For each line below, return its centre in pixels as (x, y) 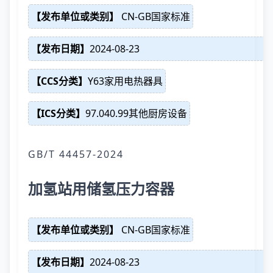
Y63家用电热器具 (125, 81)
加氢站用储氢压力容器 (101, 189)
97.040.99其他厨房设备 (136, 113)
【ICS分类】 (58, 113)
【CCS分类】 (59, 81)
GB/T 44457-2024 (76, 154)
